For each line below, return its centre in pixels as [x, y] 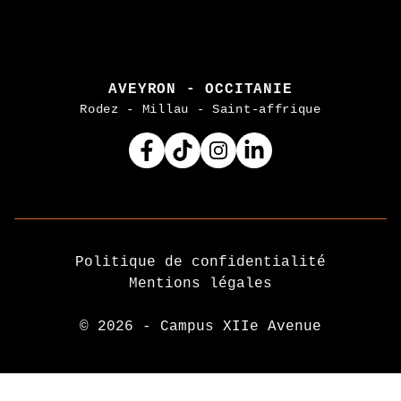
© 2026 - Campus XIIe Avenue [200, 327]
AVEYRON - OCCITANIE [200, 90]
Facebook [182, 149]
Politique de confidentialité [200, 262]
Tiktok [209, 149]
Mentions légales [200, 284]
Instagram [258, 149]
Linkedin [289, 149]
